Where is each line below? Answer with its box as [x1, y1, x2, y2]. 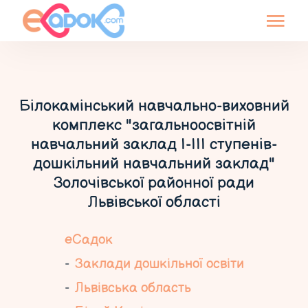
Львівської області [87, 192, 221, 212]
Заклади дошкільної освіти [74, 256, 244, 272]
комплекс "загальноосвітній [52, 115, 256, 135]
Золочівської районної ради [54, 173, 254, 192]
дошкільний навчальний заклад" [33, 154, 275, 173]
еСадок [64, 232, 113, 248]
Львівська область [74, 280, 191, 296]
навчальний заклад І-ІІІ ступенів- [31, 135, 277, 154]
